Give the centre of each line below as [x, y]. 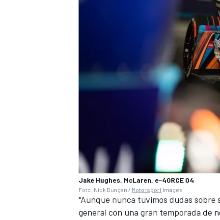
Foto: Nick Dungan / [105, 189]
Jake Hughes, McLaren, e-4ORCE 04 [136, 180]
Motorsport [147, 189]
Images [172, 189]
